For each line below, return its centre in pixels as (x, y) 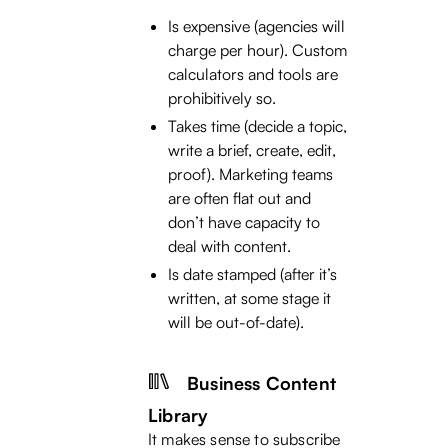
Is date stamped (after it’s (252, 274)
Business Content (261, 383)
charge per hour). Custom (257, 50)
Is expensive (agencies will (256, 26)
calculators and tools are (253, 74)
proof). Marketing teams (250, 174)
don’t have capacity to (244, 222)
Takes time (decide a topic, (257, 126)
